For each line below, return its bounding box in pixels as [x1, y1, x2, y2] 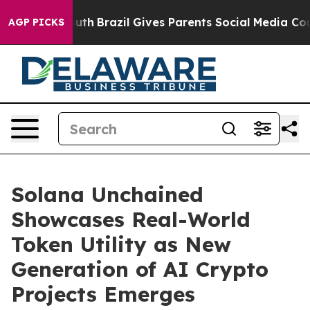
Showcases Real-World [11, 206, 250, 232]
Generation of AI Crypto [11, 256, 268, 282]
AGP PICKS [8, 16, 64, 28]
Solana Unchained [11, 181, 203, 208]
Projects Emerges [11, 281, 195, 307]
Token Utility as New [11, 231, 231, 257]
